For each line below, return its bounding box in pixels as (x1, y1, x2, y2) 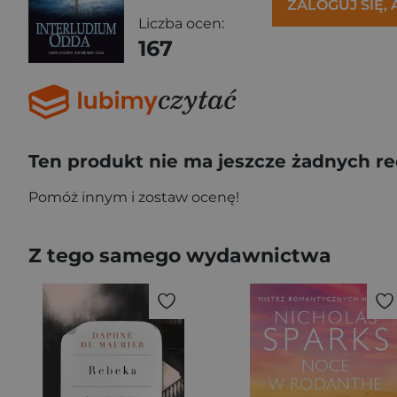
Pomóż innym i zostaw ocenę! (28, 188, 239, 206)
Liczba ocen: (138, 15, 224, 33)
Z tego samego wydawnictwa (28, 243, 331, 268)
